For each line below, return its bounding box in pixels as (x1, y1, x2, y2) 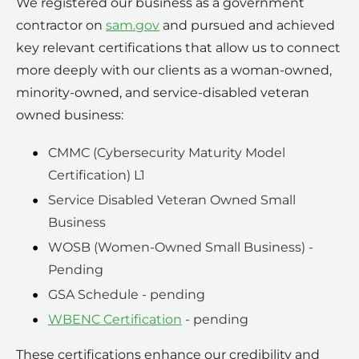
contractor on (16, 18, 106, 34)
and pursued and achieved (159, 18, 335, 34)
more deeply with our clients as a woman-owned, (16, 63, 332, 79)
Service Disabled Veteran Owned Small (48, 192, 296, 208)
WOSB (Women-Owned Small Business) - (48, 240, 313, 256)
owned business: (16, 107, 123, 123)
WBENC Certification (48, 312, 182, 328)
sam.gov (106, 18, 159, 34)
